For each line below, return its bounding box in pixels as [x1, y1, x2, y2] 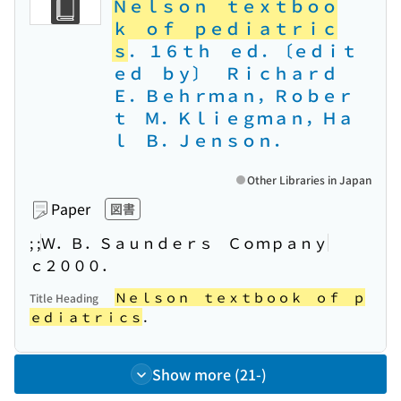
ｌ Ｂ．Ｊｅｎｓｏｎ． [112, 128, 289, 151]
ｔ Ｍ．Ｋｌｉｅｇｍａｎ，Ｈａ [112, 106, 354, 129]
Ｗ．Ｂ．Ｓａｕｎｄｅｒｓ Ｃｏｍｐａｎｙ [41, 231, 328, 253]
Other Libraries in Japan [247, 172, 371, 187]
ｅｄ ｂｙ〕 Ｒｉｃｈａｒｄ [112, 61, 354, 84]
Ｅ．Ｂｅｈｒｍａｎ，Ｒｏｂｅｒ [112, 83, 354, 107]
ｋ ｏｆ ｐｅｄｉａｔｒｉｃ [112, 16, 337, 39]
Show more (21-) [152, 363, 267, 385]
